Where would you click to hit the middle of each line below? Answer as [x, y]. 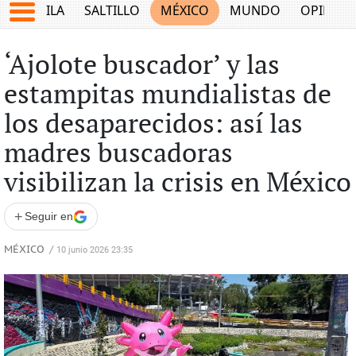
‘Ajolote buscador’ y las [141, 66]
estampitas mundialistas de [167, 95]
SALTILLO [112, 11]
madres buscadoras [118, 154]
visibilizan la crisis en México [177, 184]
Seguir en [48, 216]
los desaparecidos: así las [153, 125]
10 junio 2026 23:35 [94, 250]
